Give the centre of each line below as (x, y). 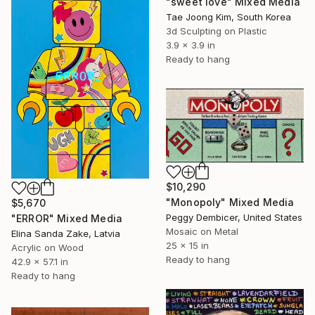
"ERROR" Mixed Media (67, 218)
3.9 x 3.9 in (191, 45)
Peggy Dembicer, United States (234, 217)
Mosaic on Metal (202, 231)
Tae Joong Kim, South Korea (229, 17)
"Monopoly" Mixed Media (230, 202)
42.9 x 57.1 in (40, 261)
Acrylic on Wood (47, 247)
